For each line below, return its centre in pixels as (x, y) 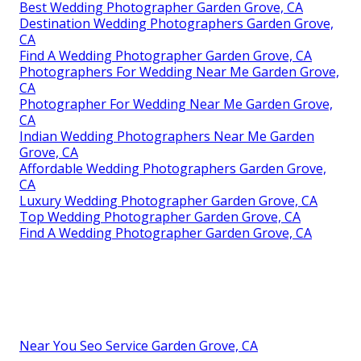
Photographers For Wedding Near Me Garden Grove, (179, 71)
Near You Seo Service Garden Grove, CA (139, 345)
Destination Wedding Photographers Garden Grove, (176, 23)
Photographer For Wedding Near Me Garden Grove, (176, 104)
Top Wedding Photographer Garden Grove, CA (160, 216)
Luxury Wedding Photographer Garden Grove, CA (168, 200)
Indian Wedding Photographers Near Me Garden (167, 136)
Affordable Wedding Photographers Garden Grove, (173, 168)
